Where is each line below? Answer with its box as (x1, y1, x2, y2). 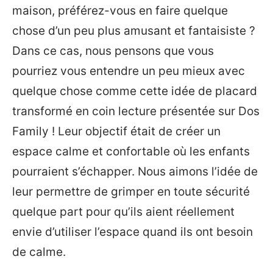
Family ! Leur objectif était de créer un (12, 124, 221, 138)
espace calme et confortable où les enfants (12, 144, 250, 158)
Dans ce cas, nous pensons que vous (12, 44, 214, 58)
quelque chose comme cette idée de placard (12, 84, 257, 98)
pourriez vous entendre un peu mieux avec (12, 64, 245, 78)
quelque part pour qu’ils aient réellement (12, 205, 235, 219)
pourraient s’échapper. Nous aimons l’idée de (12, 165, 258, 179)
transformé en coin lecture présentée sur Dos (12, 104, 260, 118)
